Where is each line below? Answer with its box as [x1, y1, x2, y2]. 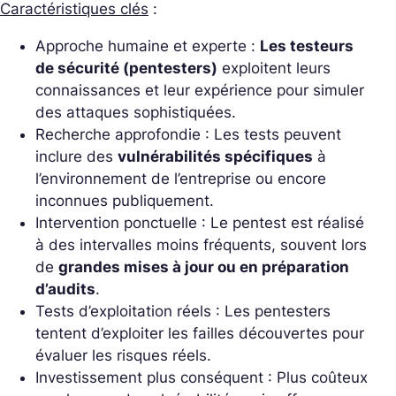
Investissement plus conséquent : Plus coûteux [35, 368, 368, 386]
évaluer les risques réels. [35, 346, 211, 364]
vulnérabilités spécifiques [118, 147, 313, 165]
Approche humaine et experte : [35, 36, 260, 55]
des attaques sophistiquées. [35, 103, 236, 121]
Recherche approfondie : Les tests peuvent [35, 125, 341, 143]
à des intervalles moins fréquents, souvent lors [35, 235, 367, 254]
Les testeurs [260, 36, 354, 55]
